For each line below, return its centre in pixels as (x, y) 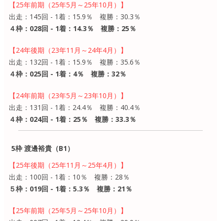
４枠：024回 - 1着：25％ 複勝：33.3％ (73, 119)
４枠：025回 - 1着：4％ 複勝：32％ (68, 74)
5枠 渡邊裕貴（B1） (43, 148)
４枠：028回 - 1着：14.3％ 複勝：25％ (73, 28)
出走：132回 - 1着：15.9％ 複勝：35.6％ (75, 62)
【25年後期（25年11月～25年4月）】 (68, 165)
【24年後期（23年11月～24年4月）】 (68, 50)
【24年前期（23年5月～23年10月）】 (68, 95)
